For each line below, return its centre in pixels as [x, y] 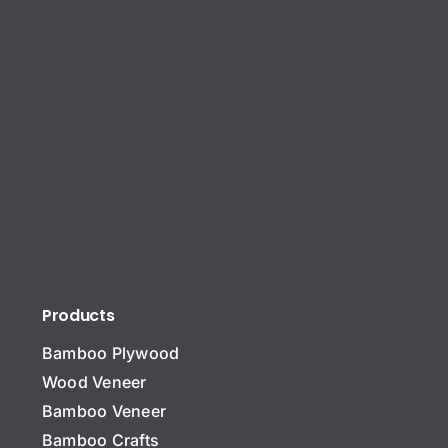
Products [78, 315]
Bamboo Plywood [111, 352]
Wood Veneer [94, 381]
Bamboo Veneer [104, 410]
